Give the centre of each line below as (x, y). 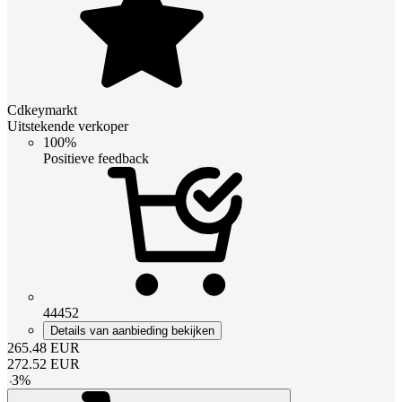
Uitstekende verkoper (68, 126)
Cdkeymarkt (42, 109)
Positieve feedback (96, 158)
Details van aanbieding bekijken (132, 330)
